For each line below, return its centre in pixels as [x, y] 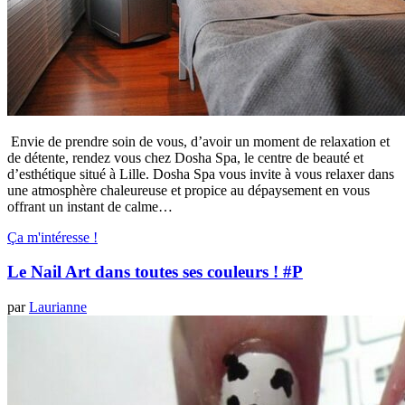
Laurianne [58, 307]
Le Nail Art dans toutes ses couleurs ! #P [155, 272]
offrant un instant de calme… [90, 206]
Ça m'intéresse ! [52, 237]
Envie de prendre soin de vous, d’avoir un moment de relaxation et [198, 141]
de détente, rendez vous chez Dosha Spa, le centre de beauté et [185, 157]
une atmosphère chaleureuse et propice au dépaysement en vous [188, 190]
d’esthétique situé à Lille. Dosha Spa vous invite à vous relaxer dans [201, 174]
